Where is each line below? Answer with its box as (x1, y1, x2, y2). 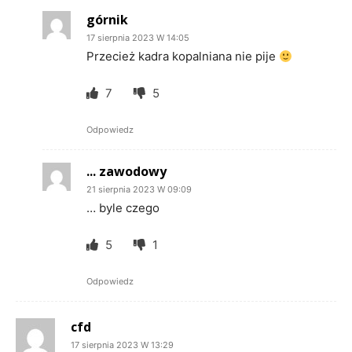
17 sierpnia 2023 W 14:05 (86, 32, 189, 43)
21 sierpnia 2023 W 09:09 (86, 184, 192, 195)
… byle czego (86, 200, 159, 215)
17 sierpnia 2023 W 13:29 (71, 339, 174, 350)
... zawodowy (86, 163, 167, 180)
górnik (86, 11, 128, 28)
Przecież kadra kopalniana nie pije (86, 49, 279, 64)
